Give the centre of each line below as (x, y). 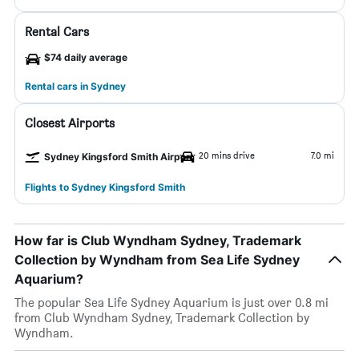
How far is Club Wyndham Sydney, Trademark (158, 240)
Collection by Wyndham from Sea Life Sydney (157, 260)
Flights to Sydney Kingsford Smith (105, 187)
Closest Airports (70, 123)
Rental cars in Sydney (75, 86)
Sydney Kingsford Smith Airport (119, 157)
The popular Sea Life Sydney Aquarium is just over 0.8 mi (171, 303)
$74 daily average (86, 57)
